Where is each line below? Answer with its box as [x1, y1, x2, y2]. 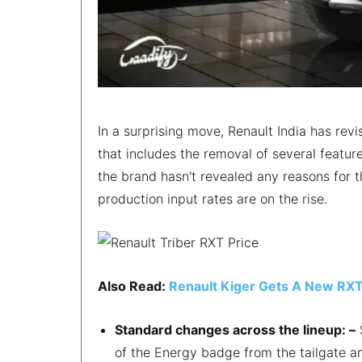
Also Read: [98, 277, 169, 294]
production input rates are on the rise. [98, 190, 331, 207]
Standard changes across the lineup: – [115, 321, 356, 338]
